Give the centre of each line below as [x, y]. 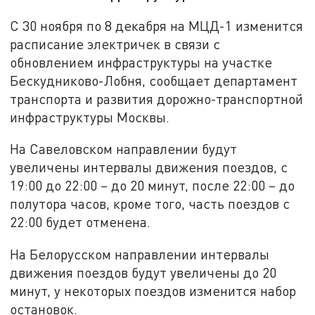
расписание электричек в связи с [115, 44]
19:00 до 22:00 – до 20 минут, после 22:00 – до [153, 186]
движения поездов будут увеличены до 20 [143, 273]
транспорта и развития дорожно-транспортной [157, 98]
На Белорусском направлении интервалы [140, 255]
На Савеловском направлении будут [124, 149]
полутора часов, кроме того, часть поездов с [150, 204]
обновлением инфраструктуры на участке [141, 62]
